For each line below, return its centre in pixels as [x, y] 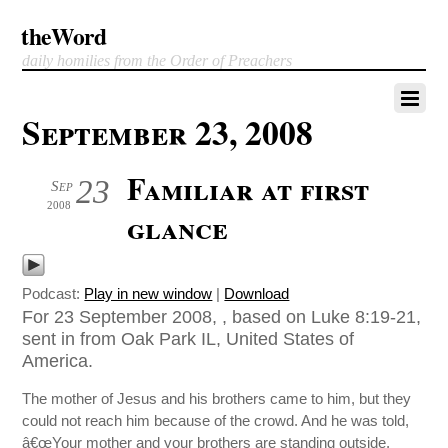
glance [178, 227]
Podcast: [53, 293]
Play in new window [148, 293]
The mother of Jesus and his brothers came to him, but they [217, 399]
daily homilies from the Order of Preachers [157, 60]
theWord [64, 36]
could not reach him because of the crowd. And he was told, [216, 421]
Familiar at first [248, 188]
